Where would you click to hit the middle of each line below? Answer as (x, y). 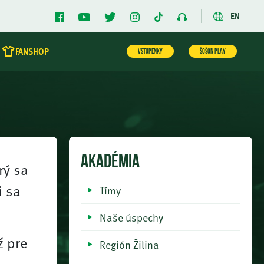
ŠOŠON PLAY (213, 52)
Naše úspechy (131, 217)
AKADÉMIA (110, 163)
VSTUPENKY (150, 52)
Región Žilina (129, 244)
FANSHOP (32, 51)
